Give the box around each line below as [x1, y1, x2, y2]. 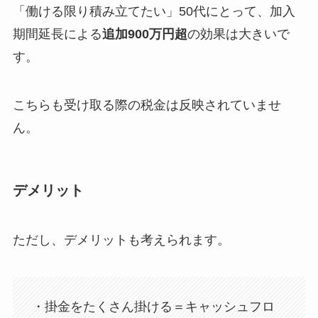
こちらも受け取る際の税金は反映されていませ [12, 98, 281, 113]
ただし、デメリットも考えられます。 [12, 232, 230, 247]
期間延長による [12, 27, 102, 42]
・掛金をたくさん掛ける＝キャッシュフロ [31, 300, 275, 314]
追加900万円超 [102, 27, 187, 42]
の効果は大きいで [187, 27, 290, 42]
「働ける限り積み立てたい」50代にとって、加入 [12, 4, 295, 19]
